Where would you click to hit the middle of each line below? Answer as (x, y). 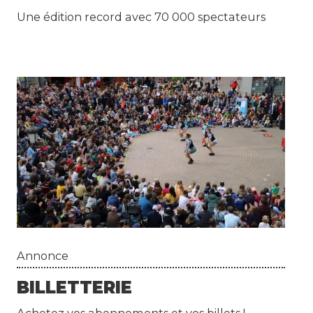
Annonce (43, 256)
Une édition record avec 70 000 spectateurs (141, 17)
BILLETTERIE (75, 288)
